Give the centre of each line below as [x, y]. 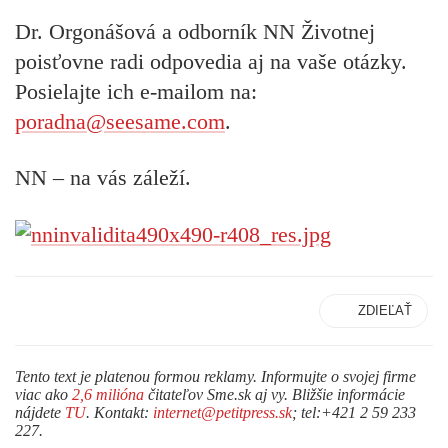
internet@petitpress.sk [222, 413]
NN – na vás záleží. [103, 178]
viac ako [43, 395]
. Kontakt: [119, 413]
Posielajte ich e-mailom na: [136, 92]
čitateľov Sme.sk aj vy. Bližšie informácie [274, 395]
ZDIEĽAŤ [385, 311]
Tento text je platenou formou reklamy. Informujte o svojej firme [215, 377]
